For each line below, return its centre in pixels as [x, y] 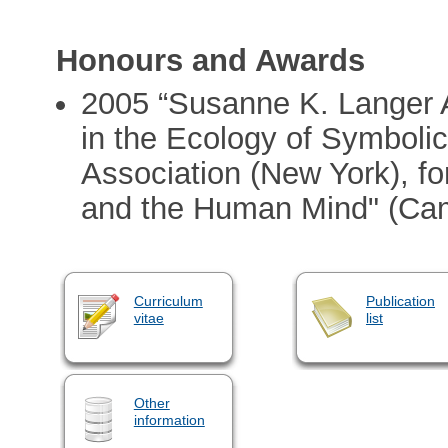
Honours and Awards [211, 61]
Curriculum [168, 300]
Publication [400, 300]
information [169, 419]
